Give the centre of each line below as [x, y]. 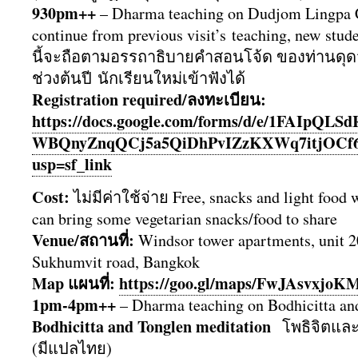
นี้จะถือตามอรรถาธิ [99, 56]
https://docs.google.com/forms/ [137, 121]
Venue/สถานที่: [83, 240]
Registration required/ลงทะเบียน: [152, 99]
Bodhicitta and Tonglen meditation [154, 326]
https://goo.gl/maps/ [188, 283]
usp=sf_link [72, 164]
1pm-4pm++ [74, 305]
